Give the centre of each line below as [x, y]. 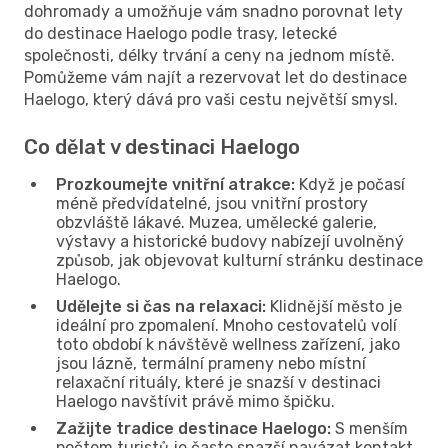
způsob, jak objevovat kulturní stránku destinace [239, 260]
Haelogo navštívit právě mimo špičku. [195, 401]
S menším [369, 428]
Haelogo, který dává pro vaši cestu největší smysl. [211, 99]
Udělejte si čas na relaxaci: [161, 306]
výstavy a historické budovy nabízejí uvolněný [230, 241]
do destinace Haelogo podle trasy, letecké [180, 33]
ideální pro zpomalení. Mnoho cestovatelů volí [226, 325]
